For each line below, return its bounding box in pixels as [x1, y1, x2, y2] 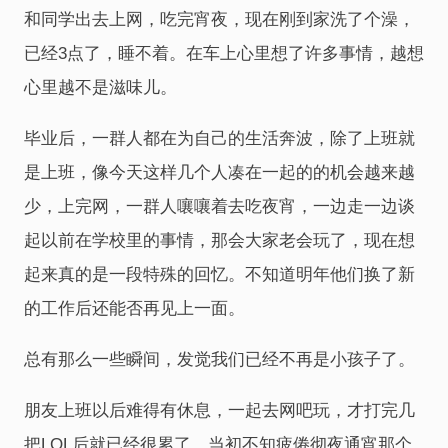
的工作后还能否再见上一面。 [24, 299, 245, 318]
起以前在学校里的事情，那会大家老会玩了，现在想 [24, 231, 415, 250]
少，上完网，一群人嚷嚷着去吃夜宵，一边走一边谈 [24, 197, 415, 216]
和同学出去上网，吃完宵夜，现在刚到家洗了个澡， [24, 10, 415, 29]
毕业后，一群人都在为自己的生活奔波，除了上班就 [24, 129, 415, 148]
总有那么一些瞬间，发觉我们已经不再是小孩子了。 [24, 350, 415, 369]
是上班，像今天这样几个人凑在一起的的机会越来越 [24, 163, 415, 182]
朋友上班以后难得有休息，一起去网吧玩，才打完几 [24, 401, 415, 420]
